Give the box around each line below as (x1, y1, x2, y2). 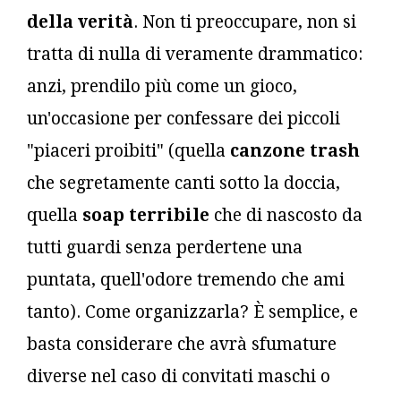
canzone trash (230, 140, 360, 161)
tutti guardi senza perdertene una (27, 236, 303, 258)
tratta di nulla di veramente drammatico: (27, 43, 363, 64)
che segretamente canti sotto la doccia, (27, 172, 340, 193)
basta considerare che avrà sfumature (27, 333, 337, 354)
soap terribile (82, 204, 209, 226)
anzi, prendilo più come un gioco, (27, 75, 297, 97)
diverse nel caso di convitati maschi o (27, 365, 330, 387)
